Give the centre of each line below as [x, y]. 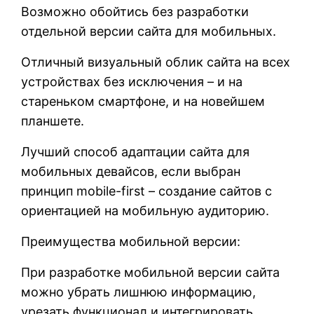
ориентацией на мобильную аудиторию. [145, 210]
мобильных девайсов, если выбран [131, 171]
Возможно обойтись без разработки [135, 11]
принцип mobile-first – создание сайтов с [146, 191]
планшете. [53, 121]
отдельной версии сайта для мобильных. [149, 31]
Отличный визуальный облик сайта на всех [156, 62]
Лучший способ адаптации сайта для [135, 151]
